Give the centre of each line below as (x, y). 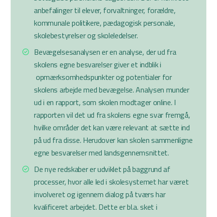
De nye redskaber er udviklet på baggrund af (102, 169)
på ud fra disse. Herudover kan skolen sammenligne (113, 140)
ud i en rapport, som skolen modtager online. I (105, 102)
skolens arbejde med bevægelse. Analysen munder (112, 90)
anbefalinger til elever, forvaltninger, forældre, (105, 10)
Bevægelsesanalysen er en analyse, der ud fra (105, 52)
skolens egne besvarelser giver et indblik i (98, 64)
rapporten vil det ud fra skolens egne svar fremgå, (112, 115)
